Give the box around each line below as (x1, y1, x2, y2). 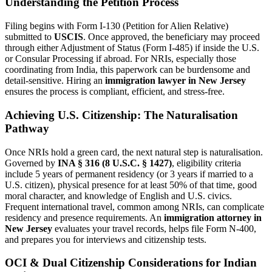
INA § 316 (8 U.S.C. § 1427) (58, 157, 172, 168)
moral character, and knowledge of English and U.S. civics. (5, 190, 232, 201)
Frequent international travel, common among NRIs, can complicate (5, 201, 264, 212)
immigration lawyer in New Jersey (105, 75, 246, 86)
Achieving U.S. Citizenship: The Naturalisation (5, 108, 238, 121)
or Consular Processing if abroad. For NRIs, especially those (5, 53, 236, 64)
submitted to (5, 32, 54, 42)
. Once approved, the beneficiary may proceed (83, 32, 260, 42)
